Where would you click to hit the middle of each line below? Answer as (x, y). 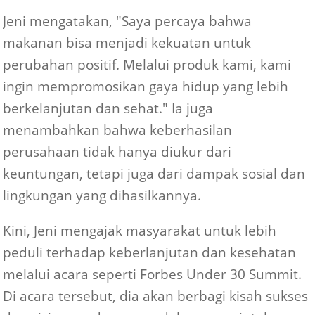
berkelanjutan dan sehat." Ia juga (108, 108)
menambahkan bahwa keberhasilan (118, 130)
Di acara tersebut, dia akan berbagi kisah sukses (156, 296)
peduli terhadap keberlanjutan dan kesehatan (150, 252)
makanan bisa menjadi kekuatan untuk (127, 43)
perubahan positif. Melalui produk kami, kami (147, 65)
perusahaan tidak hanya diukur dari (117, 152)
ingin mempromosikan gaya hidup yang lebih (146, 86)
